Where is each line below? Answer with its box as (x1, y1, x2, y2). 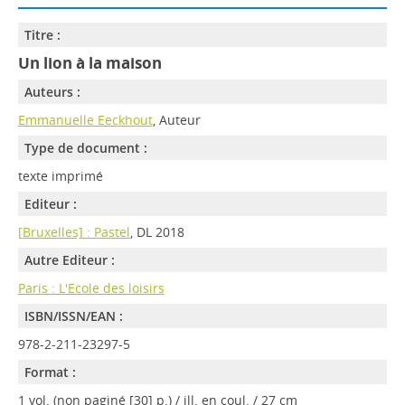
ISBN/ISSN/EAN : (24, 307, 123, 325)
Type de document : (24, 139, 147, 156)
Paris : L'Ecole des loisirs (17, 279, 165, 297)
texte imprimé (17, 167, 103, 184)
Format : (24, 363, 76, 381)
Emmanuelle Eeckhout (17, 111, 153, 128)
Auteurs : (24, 83, 80, 100)
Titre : (24, 26, 61, 43)
